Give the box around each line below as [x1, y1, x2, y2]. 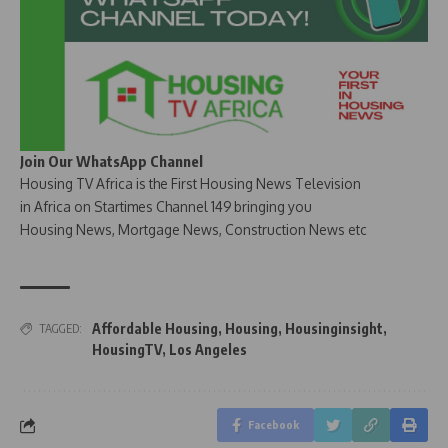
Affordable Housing [92, 320, 218, 338]
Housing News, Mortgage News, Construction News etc [20, 221, 367, 239]
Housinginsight [285, 320, 383, 338]
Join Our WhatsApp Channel [20, 152, 203, 171]
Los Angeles [169, 341, 247, 359]
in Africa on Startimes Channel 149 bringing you [20, 198, 312, 216]
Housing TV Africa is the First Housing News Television [20, 175, 361, 193]
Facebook [248, 418, 299, 432]
